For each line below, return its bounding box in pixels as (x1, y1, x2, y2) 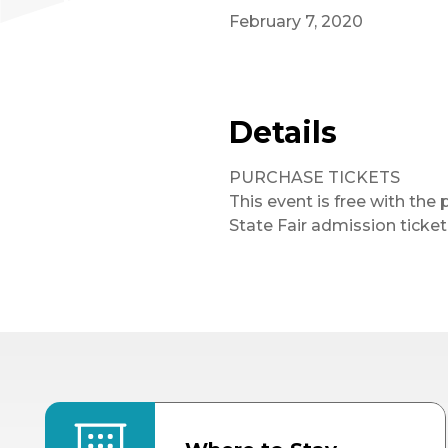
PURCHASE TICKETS (229, 167, 400, 187)
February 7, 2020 (229, 11, 363, 31)
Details (229, 113, 337, 151)
